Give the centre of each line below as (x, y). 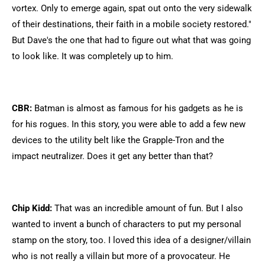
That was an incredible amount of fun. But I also (148, 208)
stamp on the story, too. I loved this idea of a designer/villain (131, 240)
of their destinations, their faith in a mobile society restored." (132, 24)
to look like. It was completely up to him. (93, 56)
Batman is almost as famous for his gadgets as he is (138, 108)
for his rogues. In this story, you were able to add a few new (129, 124)
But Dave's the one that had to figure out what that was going (131, 40)
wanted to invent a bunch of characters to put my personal (127, 224)
